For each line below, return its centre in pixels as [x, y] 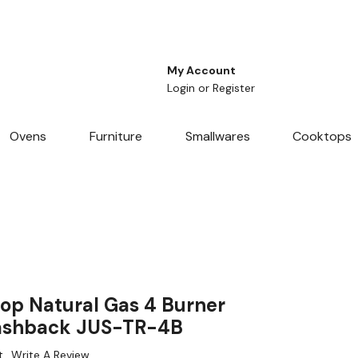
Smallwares [217, 137]
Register [234, 88]
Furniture [115, 137]
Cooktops [322, 137]
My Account [201, 71]
